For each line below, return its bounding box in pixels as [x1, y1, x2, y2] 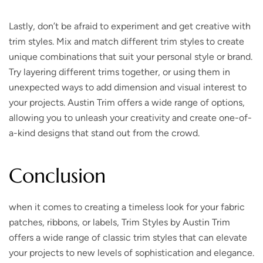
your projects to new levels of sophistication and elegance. [9, 247, 254, 258]
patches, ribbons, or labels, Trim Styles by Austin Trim [9, 216, 230, 228]
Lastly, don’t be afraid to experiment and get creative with [9, 20, 251, 32]
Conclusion [9, 163, 106, 188]
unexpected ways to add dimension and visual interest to [9, 81, 247, 93]
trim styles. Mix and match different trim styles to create [9, 35, 244, 47]
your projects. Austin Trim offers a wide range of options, [9, 96, 245, 108]
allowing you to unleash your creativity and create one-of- [9, 112, 252, 123]
